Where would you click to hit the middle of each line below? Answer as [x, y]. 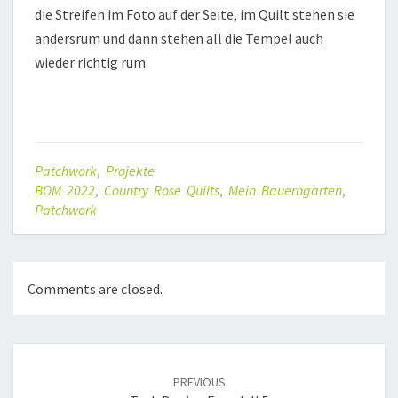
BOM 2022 [65, 191]
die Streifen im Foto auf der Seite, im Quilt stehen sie [195, 15]
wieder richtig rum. [92, 63]
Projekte [130, 171]
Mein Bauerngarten [285, 191]
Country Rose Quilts [162, 191]
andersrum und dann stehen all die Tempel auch [179, 39]
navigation [59, 375]
